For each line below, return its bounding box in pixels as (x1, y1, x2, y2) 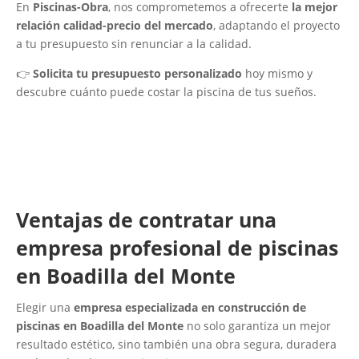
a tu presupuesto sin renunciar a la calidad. (16, 36, 252, 52)
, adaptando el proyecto (213, 18, 340, 34)
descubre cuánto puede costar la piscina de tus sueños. (16, 84, 317, 100)
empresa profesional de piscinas (16, 234, 338, 262)
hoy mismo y (242, 66, 313, 82)
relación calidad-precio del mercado (16, 18, 213, 34)
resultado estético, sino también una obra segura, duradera (16, 337, 337, 353)
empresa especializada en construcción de (74, 300, 306, 316)
